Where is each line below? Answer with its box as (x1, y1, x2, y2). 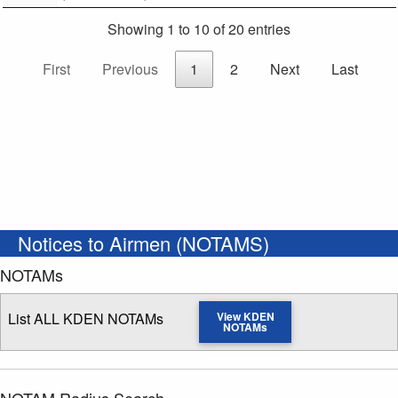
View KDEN (216, 308, 275, 325)
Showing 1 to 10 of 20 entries (107, 19, 291, 40)
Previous (101, 59, 158, 80)
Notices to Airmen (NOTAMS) (18, 229, 269, 258)
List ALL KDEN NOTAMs (8, 308, 163, 330)
